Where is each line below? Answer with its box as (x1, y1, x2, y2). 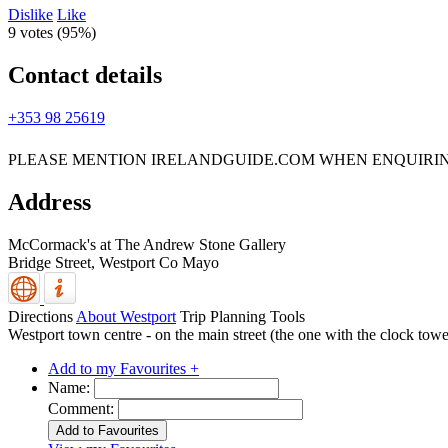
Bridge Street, (8, 253, 99, 271)
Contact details (8, 61, 162, 88)
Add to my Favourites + (48, 359, 199, 377)
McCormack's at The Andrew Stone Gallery (8, 235, 286, 253)
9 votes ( (8, 24, 62, 41)
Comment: (48, 399, 114, 417)
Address (8, 188, 91, 215)
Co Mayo (159, 253, 219, 271)
